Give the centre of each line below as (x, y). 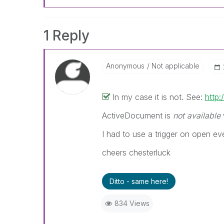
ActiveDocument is (137, 115)
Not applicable (174, 66)
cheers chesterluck (136, 152)
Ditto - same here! (138, 181)
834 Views (132, 203)
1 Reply (66, 35)
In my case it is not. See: (158, 97)
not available (196, 115)
